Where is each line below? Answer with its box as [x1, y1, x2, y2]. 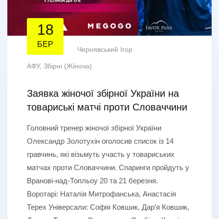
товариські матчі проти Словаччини [27, 101, 187, 112]
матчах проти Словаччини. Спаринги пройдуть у [27, 163, 189, 172]
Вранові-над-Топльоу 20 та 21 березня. [27, 176, 160, 185]
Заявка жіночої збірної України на [27, 88, 179, 99]
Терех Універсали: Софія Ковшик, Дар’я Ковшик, [27, 202, 189, 211]
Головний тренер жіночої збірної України [27, 123, 161, 132]
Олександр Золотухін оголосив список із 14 [27, 136, 174, 145]
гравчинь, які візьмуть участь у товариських [27, 150, 175, 158]
